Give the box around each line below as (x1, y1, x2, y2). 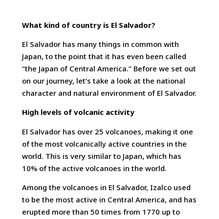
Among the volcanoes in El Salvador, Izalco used (22, 182, 191, 193)
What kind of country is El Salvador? (22, 20, 155, 30)
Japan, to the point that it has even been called (22, 51, 186, 62)
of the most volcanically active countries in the (22, 138, 187, 149)
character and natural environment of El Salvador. (22, 88, 197, 98)
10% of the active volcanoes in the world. (22, 163, 167, 173)
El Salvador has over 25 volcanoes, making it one (22, 126, 193, 136)
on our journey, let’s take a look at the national (22, 76, 185, 86)
